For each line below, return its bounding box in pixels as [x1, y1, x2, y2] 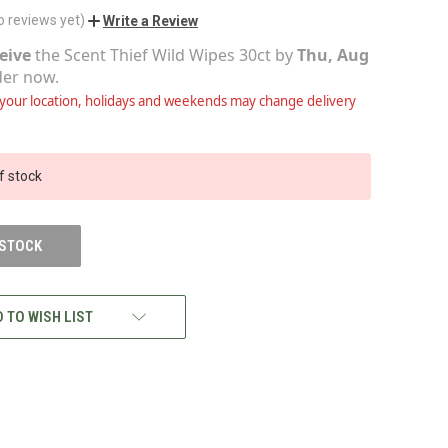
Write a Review [103, 12, 198, 29]
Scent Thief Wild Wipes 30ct [64, 43, 271, 66]
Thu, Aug [297, 43, 369, 66]
